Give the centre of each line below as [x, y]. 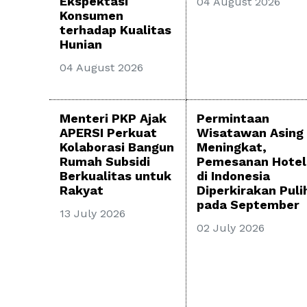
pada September [248, 205]
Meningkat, [232, 147]
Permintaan [233, 119]
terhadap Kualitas [115, 30]
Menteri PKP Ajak [113, 119]
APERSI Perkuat [108, 133]
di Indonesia [233, 176]
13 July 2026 [93, 214]
